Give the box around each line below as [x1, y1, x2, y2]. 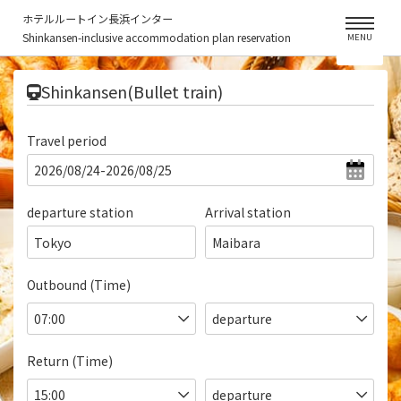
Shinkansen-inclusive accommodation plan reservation [22, 30, 291, 45]
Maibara [212, 233, 260, 252]
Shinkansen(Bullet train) [41, 80, 223, 103]
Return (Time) [27, 351, 113, 370]
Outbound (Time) [27, 275, 131, 294]
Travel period [27, 132, 107, 149]
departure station [27, 203, 133, 221]
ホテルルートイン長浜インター [22, 11, 173, 26]
